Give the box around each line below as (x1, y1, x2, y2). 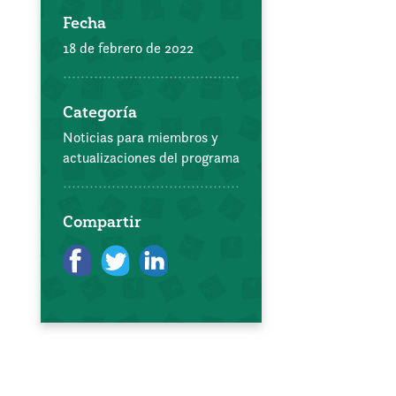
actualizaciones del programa (63, 148, 240, 167)
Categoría (63, 101, 137, 122)
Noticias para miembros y (63, 127, 218, 147)
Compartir (63, 210, 141, 232)
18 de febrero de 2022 (63, 38, 194, 57)
